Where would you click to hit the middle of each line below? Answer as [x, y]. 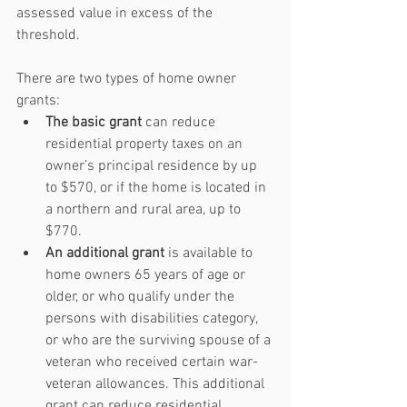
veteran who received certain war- [152, 362]
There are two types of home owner [128, 79]
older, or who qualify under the [142, 297]
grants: [40, 100]
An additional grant [105, 253]
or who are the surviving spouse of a [160, 340]
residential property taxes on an [146, 144]
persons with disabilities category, [153, 318]
